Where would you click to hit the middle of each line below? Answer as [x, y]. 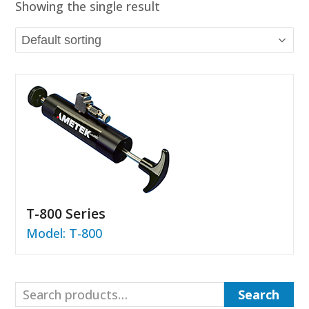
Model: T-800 [64, 233]
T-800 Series [66, 213]
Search [259, 295]
